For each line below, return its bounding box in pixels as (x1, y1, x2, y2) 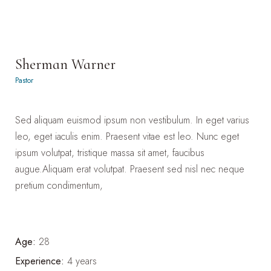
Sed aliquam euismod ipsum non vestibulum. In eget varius (15, 113, 249, 127)
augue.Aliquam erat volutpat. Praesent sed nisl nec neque (15, 162, 244, 176)
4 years (67, 254, 97, 268)
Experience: (15, 254, 64, 268)
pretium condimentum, (15, 178, 103, 192)
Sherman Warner (15, 56, 116, 73)
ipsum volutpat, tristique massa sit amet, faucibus (15, 146, 204, 160)
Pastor (15, 75, 33, 86)
